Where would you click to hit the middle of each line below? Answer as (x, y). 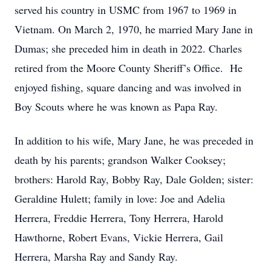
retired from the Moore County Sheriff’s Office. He (129, 68)
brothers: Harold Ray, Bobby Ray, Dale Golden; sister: (134, 179)
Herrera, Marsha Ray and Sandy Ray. (96, 256)
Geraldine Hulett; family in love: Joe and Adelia (120, 198)
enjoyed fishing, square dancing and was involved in (128, 87)
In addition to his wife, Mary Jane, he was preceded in (134, 140)
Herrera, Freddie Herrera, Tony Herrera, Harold (119, 218)
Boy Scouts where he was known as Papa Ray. (116, 106)
